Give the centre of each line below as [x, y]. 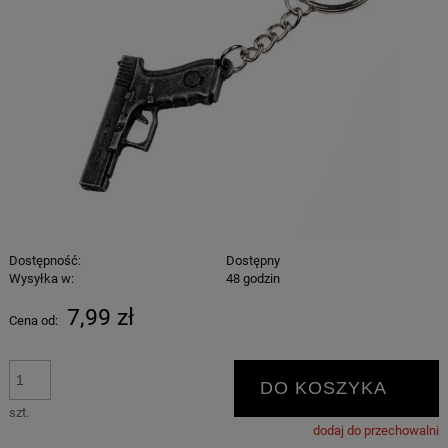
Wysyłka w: [41, 278]
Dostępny [253, 260]
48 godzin [253, 278]
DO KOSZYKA [323, 388]
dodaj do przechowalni [376, 430]
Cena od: [33, 320]
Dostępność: [44, 260]
